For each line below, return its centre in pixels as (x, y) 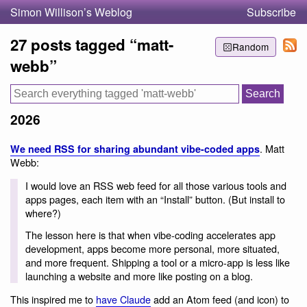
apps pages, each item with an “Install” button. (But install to (155, 199)
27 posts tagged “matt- (92, 45)
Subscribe (271, 12)
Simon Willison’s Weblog (71, 12)
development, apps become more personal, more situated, (152, 248)
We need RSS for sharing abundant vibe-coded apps (135, 148)
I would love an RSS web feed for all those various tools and (156, 186)
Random (250, 47)
